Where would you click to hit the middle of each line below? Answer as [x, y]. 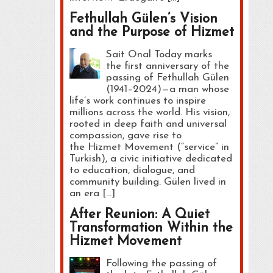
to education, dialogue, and [132, 170]
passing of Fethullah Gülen [167, 77]
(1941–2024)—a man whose [167, 89]
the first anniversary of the [167, 66]
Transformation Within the [151, 228]
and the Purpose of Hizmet [151, 32]
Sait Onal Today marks [159, 54]
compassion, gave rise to [125, 135]
